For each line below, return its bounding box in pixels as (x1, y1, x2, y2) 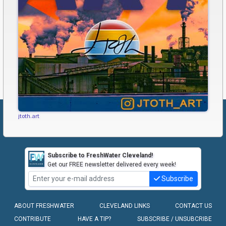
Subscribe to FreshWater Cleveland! (47, 151, 153, 159)
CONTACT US (175, 202, 212, 210)
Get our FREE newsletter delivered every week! (47, 160, 176, 168)
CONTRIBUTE (14, 215, 51, 223)
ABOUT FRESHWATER (14, 202, 74, 210)
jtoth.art (18, 111, 39, 120)
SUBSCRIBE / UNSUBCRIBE (137, 215, 212, 223)
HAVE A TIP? (77, 215, 111, 223)
